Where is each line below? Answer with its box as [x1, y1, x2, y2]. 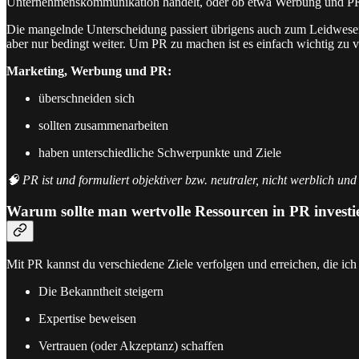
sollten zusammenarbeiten [38, 119, 168, 133]
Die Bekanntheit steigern [38, 284, 163, 298]
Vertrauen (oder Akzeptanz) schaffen [38, 338, 224, 353]
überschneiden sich [38, 91, 135, 106]
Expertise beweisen [38, 311, 136, 325]
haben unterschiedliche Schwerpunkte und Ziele [38, 146, 281, 160]
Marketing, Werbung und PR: [6, 64, 171, 79]
